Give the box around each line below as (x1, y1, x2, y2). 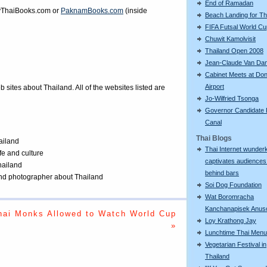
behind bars (205, 169, 239, 176)
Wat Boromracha (205, 193, 254, 200)
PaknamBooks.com (61, 7, 123, 15)
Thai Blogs (196, 133, 232, 142)
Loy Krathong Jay (205, 216, 256, 224)
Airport (205, 82, 224, 90)
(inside (123, 7, 147, 15)
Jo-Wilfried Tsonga (205, 94, 259, 102)
